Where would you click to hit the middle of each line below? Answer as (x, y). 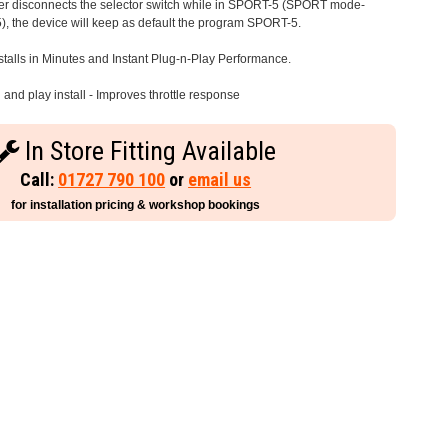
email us (220, 180)
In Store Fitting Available (148, 151)
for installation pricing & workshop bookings (136, 205)
